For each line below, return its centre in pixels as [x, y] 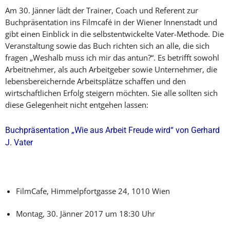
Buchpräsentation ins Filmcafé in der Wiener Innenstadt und [111, 22]
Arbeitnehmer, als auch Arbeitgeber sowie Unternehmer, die [111, 69]
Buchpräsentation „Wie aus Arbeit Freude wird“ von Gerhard [112, 130]
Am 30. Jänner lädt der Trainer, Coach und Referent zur [102, 10]
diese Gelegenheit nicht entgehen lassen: [77, 105]
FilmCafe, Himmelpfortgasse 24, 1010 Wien [93, 191]
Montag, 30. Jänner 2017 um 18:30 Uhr [85, 214]
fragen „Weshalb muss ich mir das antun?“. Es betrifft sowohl [112, 57]
